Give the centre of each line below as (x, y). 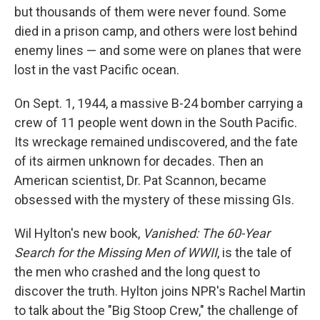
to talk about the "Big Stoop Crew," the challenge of (156, 310)
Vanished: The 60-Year (206, 233)
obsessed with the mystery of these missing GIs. (154, 200)
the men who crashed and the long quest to (137, 272)
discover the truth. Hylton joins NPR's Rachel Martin (160, 291)
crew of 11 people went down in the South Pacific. (156, 122)
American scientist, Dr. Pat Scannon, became (140, 180)
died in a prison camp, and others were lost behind (156, 31)
